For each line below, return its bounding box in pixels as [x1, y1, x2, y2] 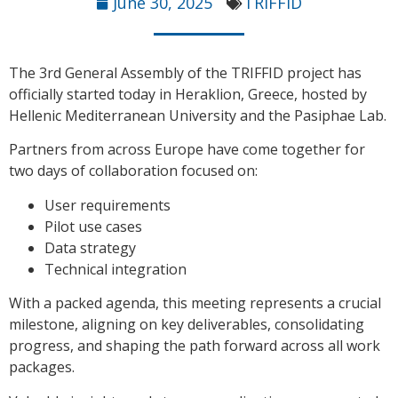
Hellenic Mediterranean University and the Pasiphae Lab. [9, 106, 386, 126]
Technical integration [44, 259, 187, 279]
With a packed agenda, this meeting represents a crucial [9, 293, 381, 314]
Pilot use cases [44, 216, 142, 236]
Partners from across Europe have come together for [9, 139, 365, 160]
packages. [9, 357, 75, 378]
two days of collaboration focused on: [9, 161, 258, 181]
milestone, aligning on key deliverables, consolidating [9, 314, 364, 335]
